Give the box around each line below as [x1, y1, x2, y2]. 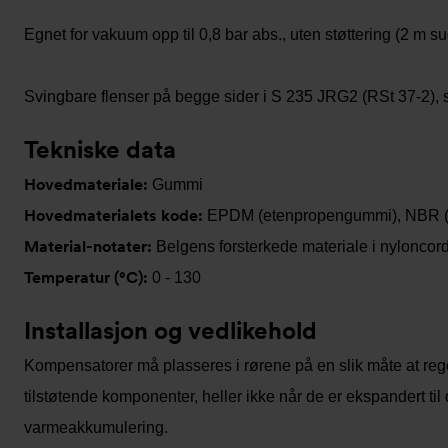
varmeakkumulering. [24, 419, 168, 436]
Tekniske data [24, 135, 176, 164]
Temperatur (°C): [24, 268, 152, 287]
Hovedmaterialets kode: [24, 206, 207, 225]
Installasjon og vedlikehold [24, 316, 317, 345]
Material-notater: [24, 237, 156, 256]
